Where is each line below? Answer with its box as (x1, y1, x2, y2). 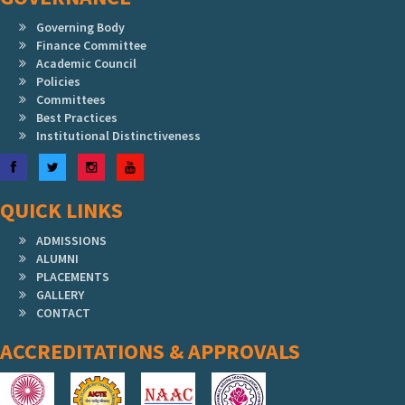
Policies (36, 73, 80, 89)
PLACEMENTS (36, 268, 109, 285)
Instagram (96, 158, 155, 174)
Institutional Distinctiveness (36, 127, 201, 144)
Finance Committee (36, 37, 146, 53)
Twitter (57, 158, 100, 174)
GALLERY (36, 287, 84, 303)
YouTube (135, 158, 183, 174)
